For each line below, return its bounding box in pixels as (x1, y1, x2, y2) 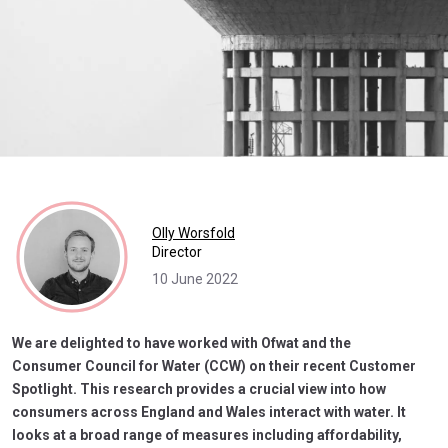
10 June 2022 (152, 271, 238, 288)
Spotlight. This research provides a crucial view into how (12, 380, 386, 397)
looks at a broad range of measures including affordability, (12, 426, 402, 443)
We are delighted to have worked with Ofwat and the (12, 334, 351, 351)
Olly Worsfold (152, 225, 235, 242)
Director (152, 244, 202, 261)
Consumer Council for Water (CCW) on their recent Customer (12, 357, 416, 374)
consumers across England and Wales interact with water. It (12, 403, 406, 420)
